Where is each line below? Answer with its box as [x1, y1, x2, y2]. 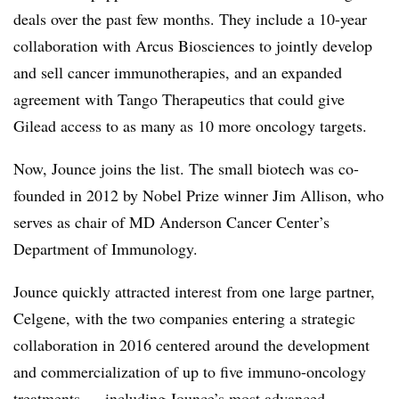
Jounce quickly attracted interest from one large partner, [13, 280, 375, 302]
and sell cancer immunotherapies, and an [13, 61, 281, 83]
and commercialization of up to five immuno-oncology [13, 360, 366, 382]
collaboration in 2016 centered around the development [13, 333, 370, 355]
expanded [281, 61, 342, 83]
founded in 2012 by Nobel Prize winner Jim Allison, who [13, 183, 384, 206]
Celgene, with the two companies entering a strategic [13, 306, 355, 329]
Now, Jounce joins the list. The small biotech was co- [13, 157, 359, 179]
